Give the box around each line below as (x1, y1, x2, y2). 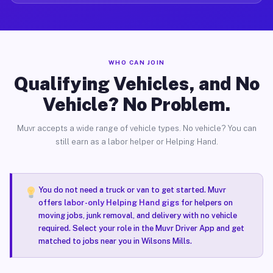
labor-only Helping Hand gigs (63, 198, 179, 207)
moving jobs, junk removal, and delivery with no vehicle (38, 211, 237, 220)
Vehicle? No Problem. (43, 93, 230, 115)
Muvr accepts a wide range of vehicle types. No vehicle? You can (16, 124, 257, 133)
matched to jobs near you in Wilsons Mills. (38, 236, 192, 246)
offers (38, 198, 64, 207)
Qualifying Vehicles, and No (13, 73, 260, 94)
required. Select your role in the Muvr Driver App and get (38, 224, 244, 233)
